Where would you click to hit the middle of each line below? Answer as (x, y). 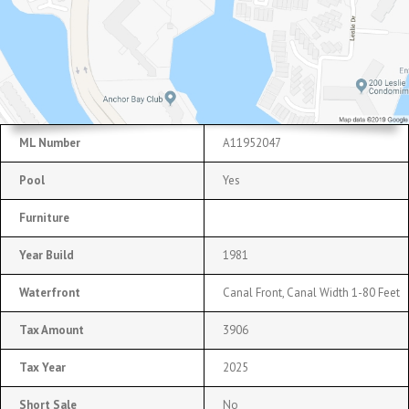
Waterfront (50, 292)
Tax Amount (52, 330)
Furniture (44, 217)
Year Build (47, 255)
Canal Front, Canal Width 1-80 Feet (311, 292)
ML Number (50, 142)
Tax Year (42, 367)
